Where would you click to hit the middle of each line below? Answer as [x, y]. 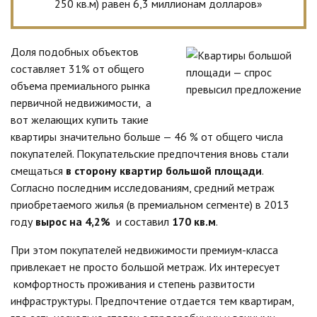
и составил [141, 221]
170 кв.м [194, 221]
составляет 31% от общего [77, 68]
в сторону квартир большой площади [164, 170]
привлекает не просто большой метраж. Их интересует [145, 266]
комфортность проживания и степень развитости [133, 283]
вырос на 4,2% [73, 221]
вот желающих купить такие [80, 119]
